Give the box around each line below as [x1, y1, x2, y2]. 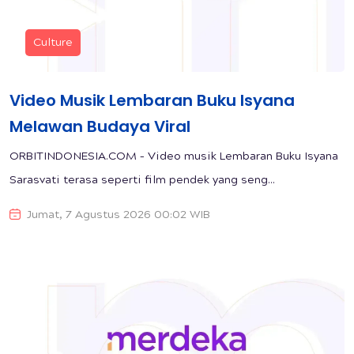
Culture [33, 37, 73, 51]
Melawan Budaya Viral [9, 115, 190, 138]
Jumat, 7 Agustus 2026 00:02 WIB [27, 209, 210, 223]
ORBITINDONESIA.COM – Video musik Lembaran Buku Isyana [9, 151, 338, 164]
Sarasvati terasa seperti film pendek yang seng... [9, 175, 275, 188]
